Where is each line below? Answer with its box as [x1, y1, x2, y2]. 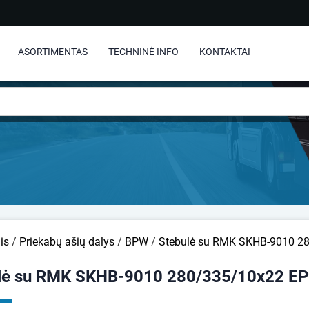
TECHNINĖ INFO [108, 46, 179, 57]
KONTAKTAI [199, 46, 250, 57]
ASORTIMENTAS [18, 46, 88, 57]
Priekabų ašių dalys [19, 235, 114, 248]
